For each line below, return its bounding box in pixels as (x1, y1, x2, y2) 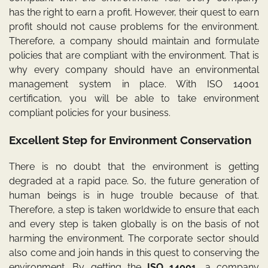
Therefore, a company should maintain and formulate (9, 35, 259, 47)
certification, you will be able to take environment (9, 93, 259, 105)
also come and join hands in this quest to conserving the (9, 246, 259, 258)
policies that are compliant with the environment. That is (9, 50, 259, 62)
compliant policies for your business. (9, 107, 170, 119)
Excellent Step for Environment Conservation (9, 133, 251, 147)
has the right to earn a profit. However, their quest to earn (9, 7, 259, 19)
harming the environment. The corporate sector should (9, 232, 259, 244)
